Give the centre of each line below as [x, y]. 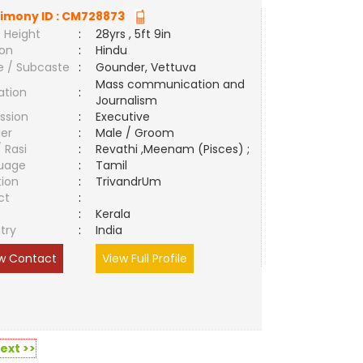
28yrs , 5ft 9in [134, 34]
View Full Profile [145, 258]
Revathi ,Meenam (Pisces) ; [173, 149]
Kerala [113, 214]
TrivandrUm [132, 181]
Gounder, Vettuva [146, 67]
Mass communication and [171, 84]
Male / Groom [139, 133]
